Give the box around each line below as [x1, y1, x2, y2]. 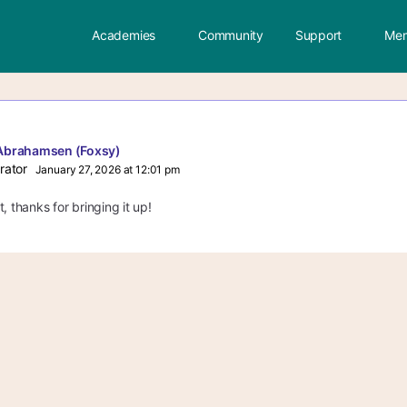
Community [198, 27, 263, 43]
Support [294, 27, 342, 43]
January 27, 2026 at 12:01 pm [35, 163, 180, 176]
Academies [92, 27, 156, 43]
